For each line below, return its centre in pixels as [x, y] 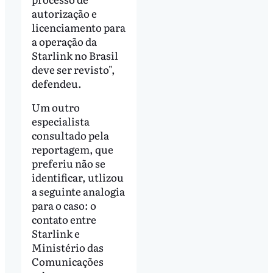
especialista [60, 121]
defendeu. [56, 83]
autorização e [64, 13]
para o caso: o [64, 205]
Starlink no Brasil [75, 55]
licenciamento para [78, 27]
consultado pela [70, 135]
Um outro [55, 107]
